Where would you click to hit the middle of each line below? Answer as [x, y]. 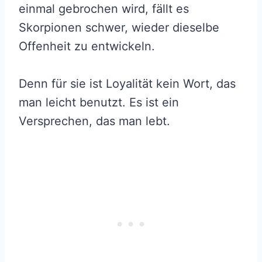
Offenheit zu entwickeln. [87, 46]
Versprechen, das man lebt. [96, 121]
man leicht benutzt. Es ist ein [99, 103]
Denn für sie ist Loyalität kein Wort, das [127, 84]
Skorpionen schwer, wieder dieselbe [119, 28]
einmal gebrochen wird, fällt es [104, 9]
